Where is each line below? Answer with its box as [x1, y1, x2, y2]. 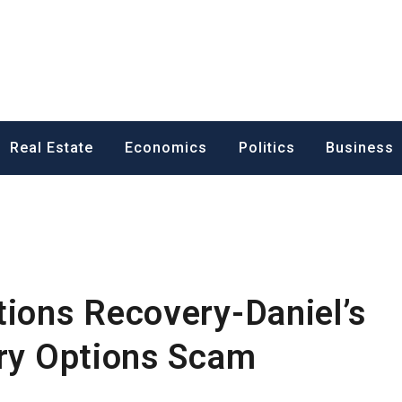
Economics [124, 138, 207, 156]
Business [326, 138, 395, 156]
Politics [238, 138, 295, 156]
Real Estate [10, 138, 94, 156]
